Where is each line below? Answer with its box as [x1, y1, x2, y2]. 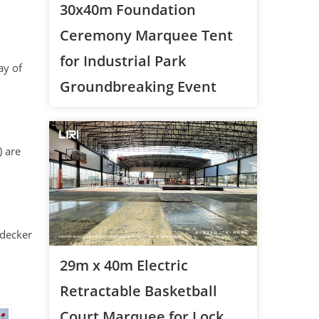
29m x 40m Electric [59, 255, 188, 275]
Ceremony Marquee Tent [59, 25, 233, 45]
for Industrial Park [59, 51, 186, 70]
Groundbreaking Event [59, 76, 216, 96]
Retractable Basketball [59, 281, 217, 300]
